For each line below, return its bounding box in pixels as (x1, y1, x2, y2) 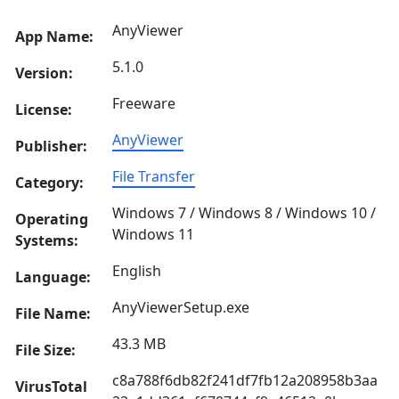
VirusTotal (15, 377, 87, 396)
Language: (15, 267, 91, 287)
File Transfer (112, 167, 195, 186)
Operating (15, 209, 88, 229)
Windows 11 (112, 224, 194, 244)
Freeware (112, 94, 175, 113)
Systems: (15, 231, 78, 250)
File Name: (15, 304, 91, 323)
